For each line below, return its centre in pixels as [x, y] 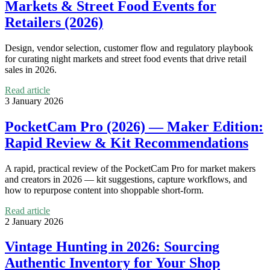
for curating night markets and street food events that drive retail [126, 58]
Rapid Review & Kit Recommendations [127, 143]
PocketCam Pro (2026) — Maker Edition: [134, 126]
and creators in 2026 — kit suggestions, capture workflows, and [126, 179]
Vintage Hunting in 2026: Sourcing [112, 247]
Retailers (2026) [54, 22]
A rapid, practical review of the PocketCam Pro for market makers [130, 168]
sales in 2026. [31, 69]
